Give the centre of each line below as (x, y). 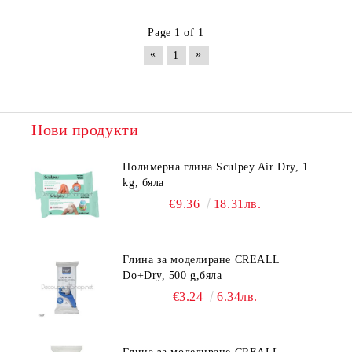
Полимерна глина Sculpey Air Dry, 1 (216, 167)
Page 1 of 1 (176, 33)
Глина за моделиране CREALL (202, 260)
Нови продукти (85, 130)
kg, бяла (143, 183)
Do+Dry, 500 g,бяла (172, 276)
